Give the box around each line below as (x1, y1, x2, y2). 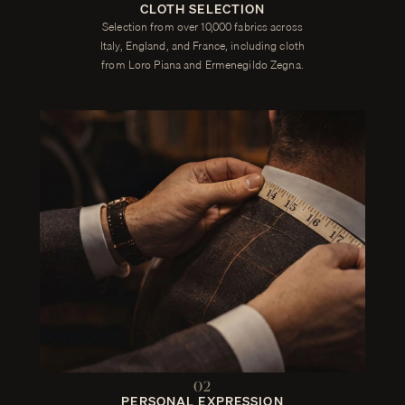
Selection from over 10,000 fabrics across (102, 17, 303, 35)
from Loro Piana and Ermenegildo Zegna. (101, 55, 304, 73)
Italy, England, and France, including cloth (99, 36, 306, 54)
